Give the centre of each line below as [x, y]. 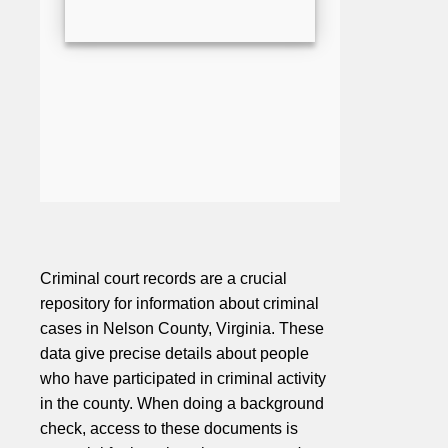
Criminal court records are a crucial [163, 279]
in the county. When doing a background [182, 404]
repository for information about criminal [179, 304]
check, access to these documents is [169, 429]
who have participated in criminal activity [183, 379]
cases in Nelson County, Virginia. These [182, 329]
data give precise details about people [174, 354]
